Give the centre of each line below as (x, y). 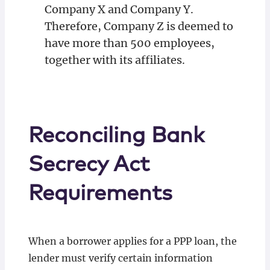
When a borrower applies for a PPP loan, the (132, 241)
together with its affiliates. (115, 60)
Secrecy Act (89, 165)
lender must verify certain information (120, 258)
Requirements (100, 194)
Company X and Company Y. (119, 9)
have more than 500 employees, (129, 43)
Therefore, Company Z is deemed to (139, 26)
